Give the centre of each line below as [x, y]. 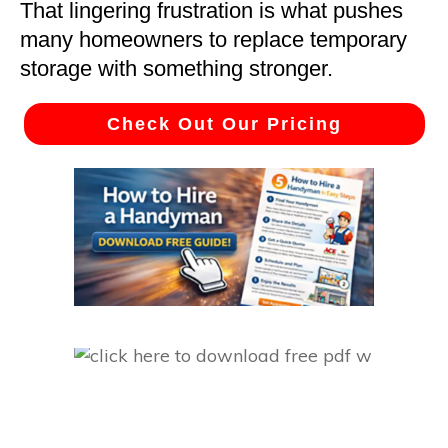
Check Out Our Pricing [224, 124]
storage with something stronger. [176, 69]
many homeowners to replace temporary [213, 40]
